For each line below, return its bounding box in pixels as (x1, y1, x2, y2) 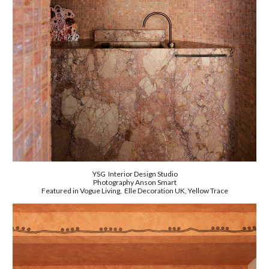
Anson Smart (134, 177, 177, 187)
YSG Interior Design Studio (91, 169, 178, 178)
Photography (92, 177, 135, 187)
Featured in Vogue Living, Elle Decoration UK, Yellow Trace (41, 186, 228, 195)
